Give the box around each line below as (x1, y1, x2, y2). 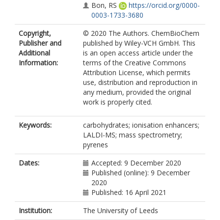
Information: (19, 58, 58, 67)
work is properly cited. (83, 97, 152, 107)
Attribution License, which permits (83, 68, 191, 77)
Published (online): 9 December (91, 168, 190, 177)
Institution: (19, 206, 52, 215)
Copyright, (19, 28, 51, 38)
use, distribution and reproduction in (83, 78, 197, 87)
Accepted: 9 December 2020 (91, 158, 181, 167)
